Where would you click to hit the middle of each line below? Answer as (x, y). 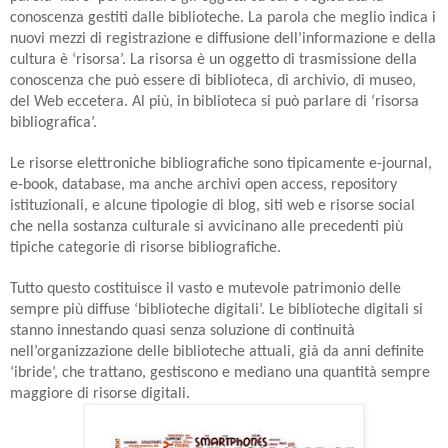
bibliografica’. (53, 122)
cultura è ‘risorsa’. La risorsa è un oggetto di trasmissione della (213, 59)
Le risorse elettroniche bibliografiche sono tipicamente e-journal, (221, 163)
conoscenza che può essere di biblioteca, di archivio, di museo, (213, 80)
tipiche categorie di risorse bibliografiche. (145, 247)
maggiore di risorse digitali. (100, 393)
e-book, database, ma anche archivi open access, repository (203, 184)
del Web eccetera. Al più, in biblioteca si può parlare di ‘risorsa (214, 101)
